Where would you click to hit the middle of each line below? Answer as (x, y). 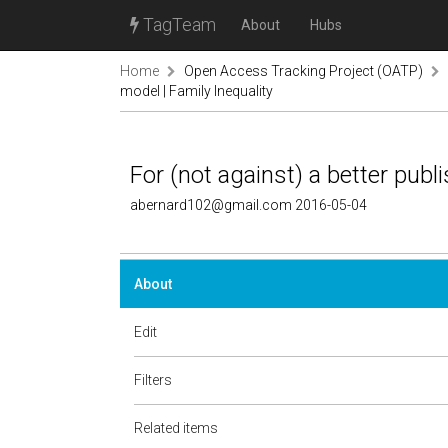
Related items (176, 428)
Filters (153, 380)
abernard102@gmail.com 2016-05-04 (248, 205)
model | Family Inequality (196, 91)
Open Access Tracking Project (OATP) (303, 71)
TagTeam (177, 24)
